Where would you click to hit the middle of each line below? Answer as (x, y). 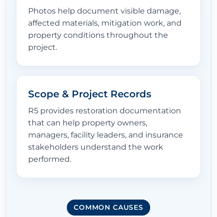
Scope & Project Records (90, 94)
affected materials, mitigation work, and (105, 23)
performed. (50, 159)
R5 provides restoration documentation (105, 111)
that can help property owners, (88, 123)
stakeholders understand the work (96, 147)
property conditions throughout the (98, 35)
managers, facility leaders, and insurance (106, 135)
